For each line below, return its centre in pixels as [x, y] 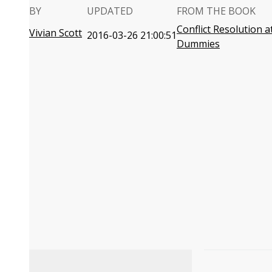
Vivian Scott [56, 33]
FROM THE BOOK [216, 11]
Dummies [198, 44]
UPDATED [110, 11]
